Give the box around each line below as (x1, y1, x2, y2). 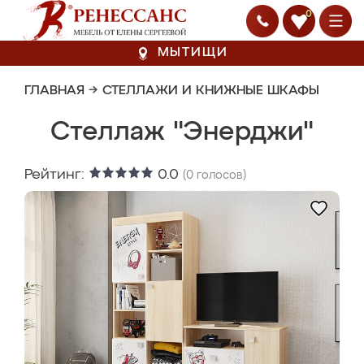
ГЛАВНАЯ (24, 84, 84, 97)
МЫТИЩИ (157, 46, 228, 59)
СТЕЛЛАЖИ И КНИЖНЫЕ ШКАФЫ (102, 84, 319, 97)
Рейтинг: (24, 167, 89, 182)
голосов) (193, 170, 246, 181)
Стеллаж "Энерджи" (50, 119, 314, 145)
